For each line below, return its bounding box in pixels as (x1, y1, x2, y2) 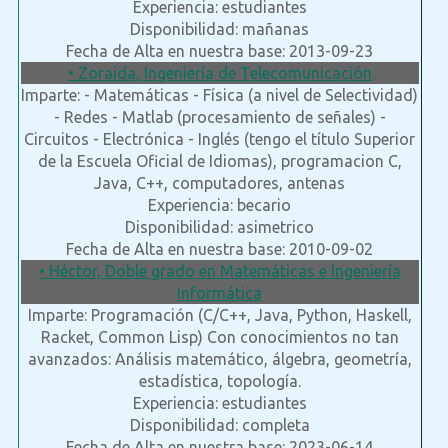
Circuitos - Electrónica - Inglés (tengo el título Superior (24, 130, 416, 149)
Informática (177, 284, 263, 303)
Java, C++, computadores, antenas (94, 174, 346, 193)
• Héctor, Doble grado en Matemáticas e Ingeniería (38, 262, 401, 281)
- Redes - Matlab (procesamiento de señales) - (53, 108, 386, 127)
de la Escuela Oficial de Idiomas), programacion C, (37, 152, 402, 171)
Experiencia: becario (148, 196, 292, 215)
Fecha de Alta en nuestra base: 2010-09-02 (66, 240, 374, 259)
